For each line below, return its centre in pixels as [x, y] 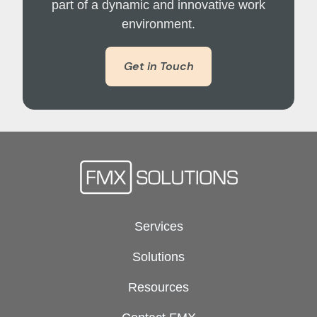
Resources [158, 288]
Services [158, 227]
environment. [158, 24]
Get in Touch [158, 67]
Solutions [158, 257]
